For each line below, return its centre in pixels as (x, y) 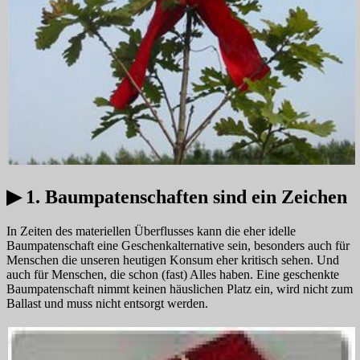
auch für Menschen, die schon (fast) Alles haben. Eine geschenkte (173, 275)
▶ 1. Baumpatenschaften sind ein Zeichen (177, 197)
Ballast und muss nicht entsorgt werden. (107, 304)
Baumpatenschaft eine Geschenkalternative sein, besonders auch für (178, 246)
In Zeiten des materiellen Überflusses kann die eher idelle (151, 231)
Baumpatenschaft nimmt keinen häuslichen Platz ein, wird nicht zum (180, 289)
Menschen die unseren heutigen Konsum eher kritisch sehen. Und (173, 260)
